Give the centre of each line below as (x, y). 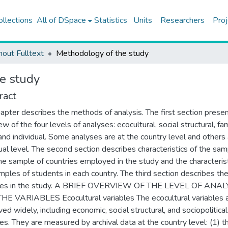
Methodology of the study (102, 53)
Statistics (110, 20)
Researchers (182, 20)
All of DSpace (61, 20)
